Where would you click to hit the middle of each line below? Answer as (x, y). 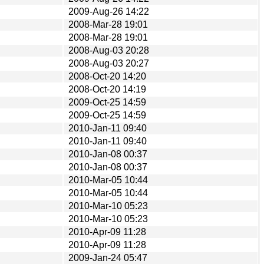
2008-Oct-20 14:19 (107, 89)
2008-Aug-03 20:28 (109, 50)
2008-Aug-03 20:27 (109, 63)
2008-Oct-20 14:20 (107, 76)
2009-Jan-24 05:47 (108, 258)
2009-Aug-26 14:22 (109, 11)
